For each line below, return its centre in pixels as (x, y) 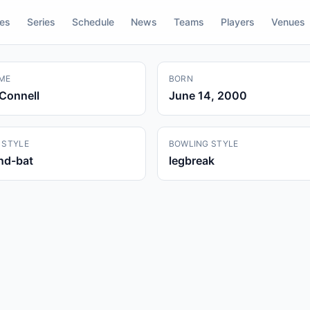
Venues (288, 22)
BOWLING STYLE (203, 144)
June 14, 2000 (208, 95)
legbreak (191, 161)
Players (238, 22)
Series (41, 22)
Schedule (93, 22)
